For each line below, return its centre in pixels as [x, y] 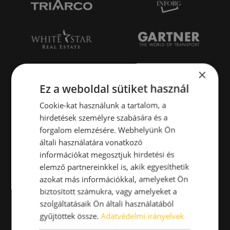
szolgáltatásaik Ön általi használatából [107, 203]
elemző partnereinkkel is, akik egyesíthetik [114, 166]
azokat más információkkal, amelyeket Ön [114, 179]
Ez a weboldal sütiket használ [114, 88]
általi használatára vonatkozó [91, 142]
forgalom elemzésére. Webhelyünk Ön [108, 129]
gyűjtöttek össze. [70, 216]
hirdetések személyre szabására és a [104, 117]
